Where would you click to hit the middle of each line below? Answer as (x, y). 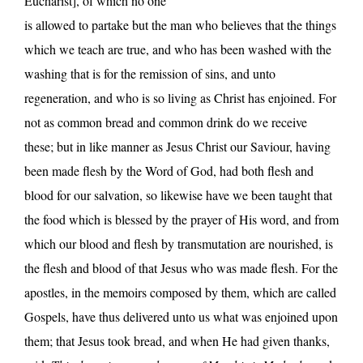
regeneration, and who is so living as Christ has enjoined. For (180, 97)
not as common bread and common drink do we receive (166, 122)
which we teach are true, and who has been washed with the (178, 49)
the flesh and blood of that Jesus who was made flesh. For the (181, 267)
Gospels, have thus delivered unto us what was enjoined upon (181, 316)
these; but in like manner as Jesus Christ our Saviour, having (177, 146)
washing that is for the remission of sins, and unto (150, 73)
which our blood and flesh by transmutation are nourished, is (179, 243)
